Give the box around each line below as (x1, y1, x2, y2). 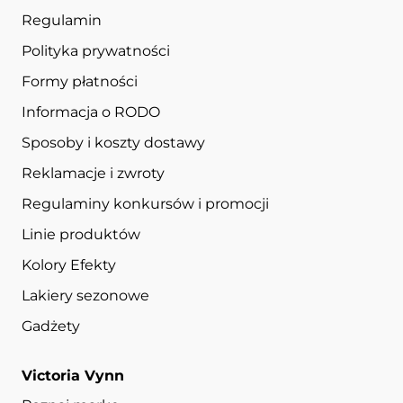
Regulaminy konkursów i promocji (22, 194, 269, 212)
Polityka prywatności (22, 41, 170, 59)
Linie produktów (22, 225, 140, 243)
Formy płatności (22, 72, 138, 90)
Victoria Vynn (22, 366, 124, 384)
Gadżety (22, 317, 80, 335)
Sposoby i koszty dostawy (22, 133, 205, 151)
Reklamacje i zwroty (22, 164, 165, 182)
